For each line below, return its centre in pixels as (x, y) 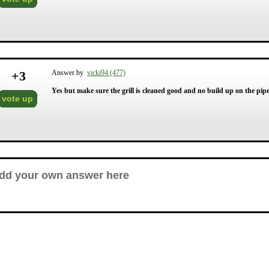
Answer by (69, 73)
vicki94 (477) (106, 73)
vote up (17, 98)
